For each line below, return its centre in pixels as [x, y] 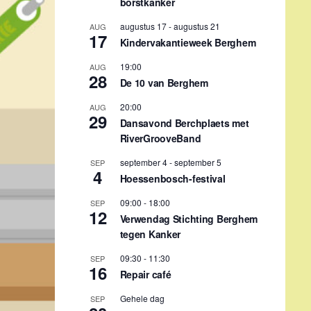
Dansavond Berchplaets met [184, 123]
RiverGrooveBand [160, 138]
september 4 [143, 162]
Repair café [145, 274]
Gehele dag [142, 298]
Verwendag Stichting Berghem [188, 218]
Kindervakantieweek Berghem [188, 42]
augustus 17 [143, 26]
